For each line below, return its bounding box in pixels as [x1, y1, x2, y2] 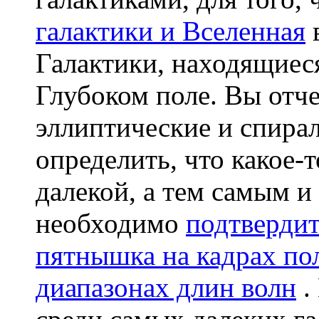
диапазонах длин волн [36, 272, 296, 303]
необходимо [36, 208, 186, 239]
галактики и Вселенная [36, 16, 305, 46]
